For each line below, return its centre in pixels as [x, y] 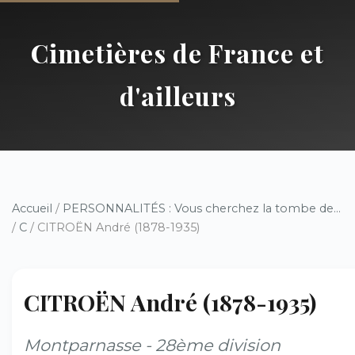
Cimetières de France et [177, 53]
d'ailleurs [177, 95]
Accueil [32, 208]
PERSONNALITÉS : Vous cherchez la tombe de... [202, 208]
